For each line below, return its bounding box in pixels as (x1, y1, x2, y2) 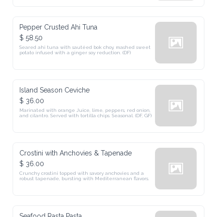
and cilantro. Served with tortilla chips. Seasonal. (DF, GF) (19, 113, 152, 118)
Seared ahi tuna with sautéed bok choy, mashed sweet (19, 45, 151, 50)
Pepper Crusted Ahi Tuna (19, 23, 98, 31)
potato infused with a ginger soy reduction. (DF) (19, 50, 131, 55)
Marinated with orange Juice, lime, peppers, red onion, (19, 108, 151, 113)
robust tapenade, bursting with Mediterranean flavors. (19, 176, 150, 181)
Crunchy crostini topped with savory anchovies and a (19, 170, 144, 176)
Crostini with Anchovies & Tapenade (19, 149, 132, 157)
